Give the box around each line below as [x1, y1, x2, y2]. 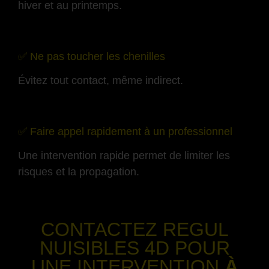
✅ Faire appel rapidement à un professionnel [18, 125, 232, 138]
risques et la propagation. [18, 165, 139, 178]
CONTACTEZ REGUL [40, 219, 229, 241]
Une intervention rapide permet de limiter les [18, 149, 230, 162]
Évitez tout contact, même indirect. [18, 74, 183, 86]
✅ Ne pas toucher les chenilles [18, 50, 165, 62]
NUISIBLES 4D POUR [39, 237, 230, 259]
